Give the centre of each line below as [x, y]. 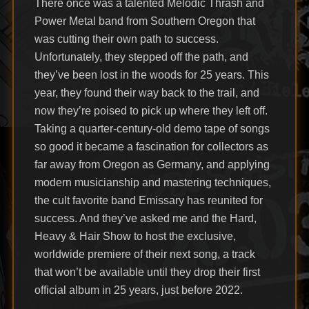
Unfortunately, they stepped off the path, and [141, 57]
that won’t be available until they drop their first [147, 272]
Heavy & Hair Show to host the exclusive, [135, 237]
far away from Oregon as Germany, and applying [152, 165]
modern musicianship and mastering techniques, [152, 183]
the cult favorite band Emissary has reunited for [148, 201]
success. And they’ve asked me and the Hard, [145, 219]
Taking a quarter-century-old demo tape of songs [152, 129]
